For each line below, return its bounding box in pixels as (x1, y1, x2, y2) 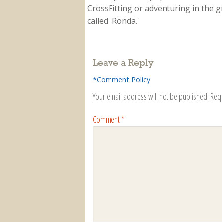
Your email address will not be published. (93, 90, 209, 102)
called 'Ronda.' (87, 15, 139, 26)
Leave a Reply (93, 58, 154, 68)
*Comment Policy (93, 74, 151, 84)
